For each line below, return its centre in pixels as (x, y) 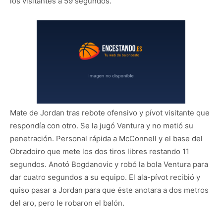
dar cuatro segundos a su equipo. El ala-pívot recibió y (105, 177)
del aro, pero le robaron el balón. (67, 203)
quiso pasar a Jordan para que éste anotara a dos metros (109, 190)
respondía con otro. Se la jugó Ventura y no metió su (102, 126)
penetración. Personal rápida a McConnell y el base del (106, 139)
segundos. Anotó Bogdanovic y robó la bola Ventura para (109, 165)
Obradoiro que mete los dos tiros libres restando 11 (100, 152)
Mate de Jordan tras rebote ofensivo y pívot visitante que (110, 113)
